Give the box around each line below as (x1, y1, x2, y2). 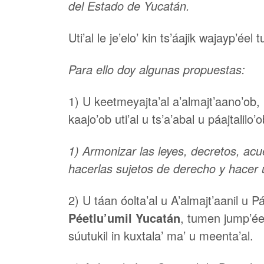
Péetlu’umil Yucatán (68, 209, 180, 226)
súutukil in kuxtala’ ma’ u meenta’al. (68, 227, 253, 244)
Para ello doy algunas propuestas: (68, 61, 245, 78)
